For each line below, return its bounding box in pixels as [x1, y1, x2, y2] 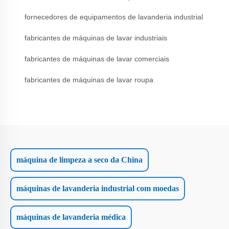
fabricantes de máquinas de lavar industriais [25, 33, 167, 42]
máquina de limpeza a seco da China [16, 155, 143, 164]
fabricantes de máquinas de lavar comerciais [25, 54, 169, 63]
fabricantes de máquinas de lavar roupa [25, 75, 153, 84]
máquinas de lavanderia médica [16, 212, 126, 221]
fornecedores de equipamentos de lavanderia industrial [25, 12, 203, 21]
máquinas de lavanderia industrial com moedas [16, 184, 179, 193]
